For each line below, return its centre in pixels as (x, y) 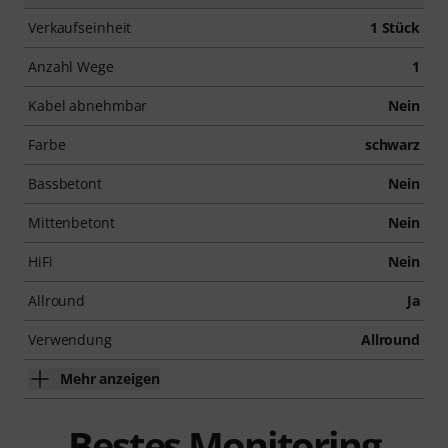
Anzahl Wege (71, 66)
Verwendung (70, 339)
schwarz (392, 144)
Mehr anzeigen (110, 378)
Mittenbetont (71, 222)
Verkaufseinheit (80, 27)
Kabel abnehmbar (88, 105)
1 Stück (394, 27)
